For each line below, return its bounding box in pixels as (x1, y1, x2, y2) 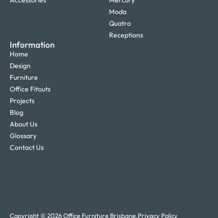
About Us (10, 120, 37, 129)
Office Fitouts (10, 85, 51, 94)
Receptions (109, 31, 143, 40)
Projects (10, 96, 35, 106)
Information (10, 39, 54, 50)
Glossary (10, 131, 36, 141)
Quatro (109, 19, 131, 28)
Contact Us (10, 143, 44, 152)
